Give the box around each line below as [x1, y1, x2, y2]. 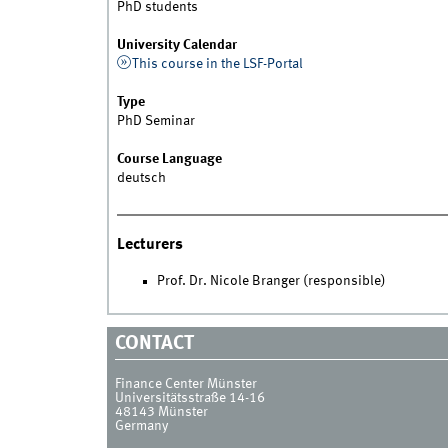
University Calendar [116, 38, 237, 53]
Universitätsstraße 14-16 [114, 390, 265, 405]
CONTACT [114, 334, 194, 355]
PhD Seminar [116, 114, 195, 129]
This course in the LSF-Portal [132, 57, 304, 72]
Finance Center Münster [114, 376, 257, 391]
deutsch [116, 171, 166, 186]
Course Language [116, 152, 222, 167]
